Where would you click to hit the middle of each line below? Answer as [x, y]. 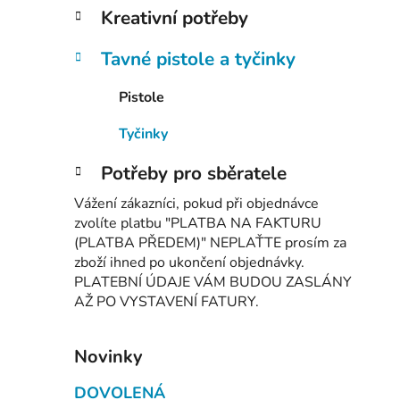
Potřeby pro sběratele [194, 174]
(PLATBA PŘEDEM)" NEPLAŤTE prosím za [210, 243]
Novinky [108, 357]
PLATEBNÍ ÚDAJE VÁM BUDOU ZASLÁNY [213, 283]
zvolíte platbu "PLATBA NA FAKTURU [198, 224]
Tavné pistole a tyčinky [198, 59]
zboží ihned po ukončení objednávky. [189, 263]
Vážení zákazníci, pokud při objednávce [196, 204]
